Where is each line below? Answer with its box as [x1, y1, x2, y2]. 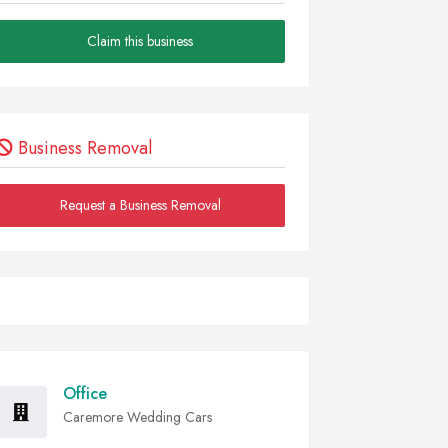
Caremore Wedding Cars [63, 407, 212, 427]
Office [63, 382, 107, 405]
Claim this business [87, 31, 193, 51]
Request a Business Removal [59, 195, 221, 215]
